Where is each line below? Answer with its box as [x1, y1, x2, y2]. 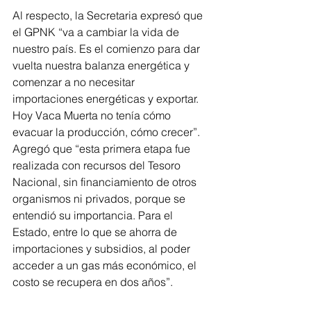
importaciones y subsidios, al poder [12, 241, 193, 255]
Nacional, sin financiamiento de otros [12, 174, 199, 189]
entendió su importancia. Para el [12, 208, 176, 222]
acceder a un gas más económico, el [12, 258, 199, 272]
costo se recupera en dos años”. [12, 274, 173, 289]
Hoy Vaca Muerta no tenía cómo [12, 108, 174, 122]
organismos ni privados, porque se [12, 191, 188, 205]
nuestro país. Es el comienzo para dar [12, 41, 203, 56]
